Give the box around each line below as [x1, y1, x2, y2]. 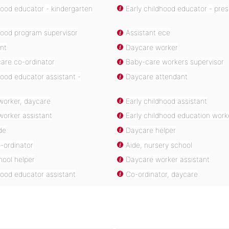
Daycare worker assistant [126, 155, 210, 164]
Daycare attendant [126, 72, 188, 81]
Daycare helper [126, 125, 176, 134]
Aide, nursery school [126, 140, 192, 149]
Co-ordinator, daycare [126, 169, 198, 178]
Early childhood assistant [126, 96, 207, 105]
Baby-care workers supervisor [126, 57, 224, 66]
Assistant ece [126, 28, 170, 37]
